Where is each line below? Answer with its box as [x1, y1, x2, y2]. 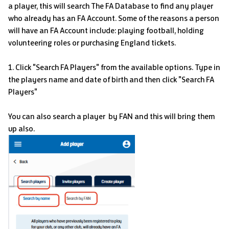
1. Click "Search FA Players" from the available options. [8, 62, 193, 72]
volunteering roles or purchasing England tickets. [8, 37, 176, 48]
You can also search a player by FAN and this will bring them [8, 111, 215, 121]
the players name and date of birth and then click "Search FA [8, 74, 214, 84]
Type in [193, 62, 220, 72]
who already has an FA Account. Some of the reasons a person [8, 13, 219, 23]
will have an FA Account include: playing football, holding [8, 25, 204, 35]
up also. [8, 123, 36, 133]
